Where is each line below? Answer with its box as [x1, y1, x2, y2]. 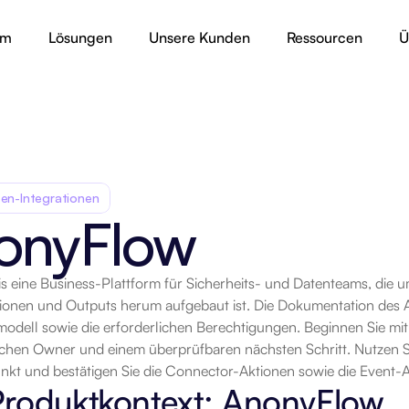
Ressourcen [287, 28, 362, 47]
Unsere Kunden [149, 28, 250, 47]
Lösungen [48, 28, 112, 47]
